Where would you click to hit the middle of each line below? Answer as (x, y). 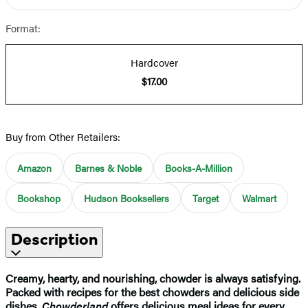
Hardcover (154, 62)
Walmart (259, 198)
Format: (23, 27)
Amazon (34, 167)
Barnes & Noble (108, 167)
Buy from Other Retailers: (63, 136)
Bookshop (39, 198)
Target (206, 198)
